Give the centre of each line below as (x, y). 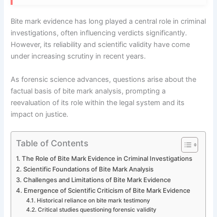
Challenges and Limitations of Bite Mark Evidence (97, 179)
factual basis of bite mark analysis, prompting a (88, 91)
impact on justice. (40, 114)
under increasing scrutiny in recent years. (78, 56)
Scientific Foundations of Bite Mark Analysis (89, 169)
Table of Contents (52, 143)
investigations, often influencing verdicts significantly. (99, 33)
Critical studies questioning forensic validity (97, 209)
